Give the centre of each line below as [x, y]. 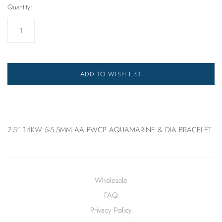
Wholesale [111, 181]
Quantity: [20, 7]
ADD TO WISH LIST [111, 74]
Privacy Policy [111, 210]
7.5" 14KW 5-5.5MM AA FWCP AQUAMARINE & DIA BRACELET [110, 130]
